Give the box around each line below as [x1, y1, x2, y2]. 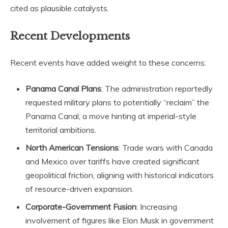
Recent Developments [10, 29, 130, 43]
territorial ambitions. [25, 124, 96, 135]
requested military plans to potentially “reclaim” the [25, 97, 209, 107]
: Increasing [136, 201, 177, 212]
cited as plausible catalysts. [10, 3, 109, 13]
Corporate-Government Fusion [25, 201, 136, 212]
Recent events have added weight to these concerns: [10, 57, 206, 68]
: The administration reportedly [101, 83, 213, 94]
